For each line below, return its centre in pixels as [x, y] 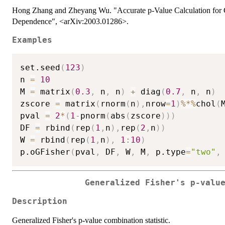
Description [40, 201]
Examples [32, 40]
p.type [168, 152]
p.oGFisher [45, 152]
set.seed [40, 68]
